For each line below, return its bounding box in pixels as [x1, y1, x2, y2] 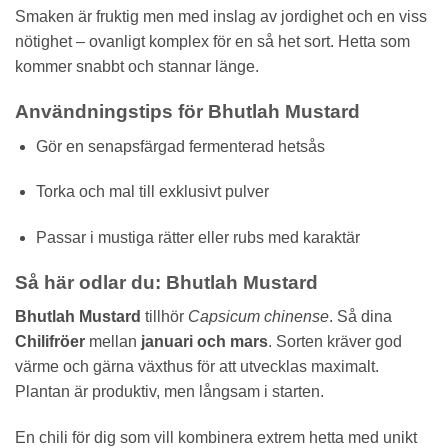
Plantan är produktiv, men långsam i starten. [15, 383, 324, 401]
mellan [85, 333, 141, 351]
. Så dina [329, 308, 392, 326]
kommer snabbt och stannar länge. [15, 58, 259, 76]
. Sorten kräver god [268, 333, 402, 351]
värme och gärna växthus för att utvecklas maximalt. [15, 358, 379, 376]
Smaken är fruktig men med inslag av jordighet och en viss [15, 8, 427, 26]
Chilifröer [15, 333, 85, 351]
